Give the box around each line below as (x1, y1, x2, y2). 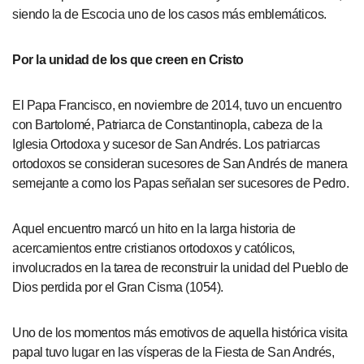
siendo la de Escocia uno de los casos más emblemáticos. (12, 7, 327, 21)
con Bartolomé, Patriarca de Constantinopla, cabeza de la (12, 118, 323, 132)
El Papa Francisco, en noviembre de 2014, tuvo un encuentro (12, 98, 342, 112)
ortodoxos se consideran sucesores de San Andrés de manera (12, 157, 348, 171)
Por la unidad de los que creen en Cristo (12, 53, 244, 67)
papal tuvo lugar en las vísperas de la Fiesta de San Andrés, (12, 345, 335, 359)
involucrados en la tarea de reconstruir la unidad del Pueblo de (12, 261, 349, 275)
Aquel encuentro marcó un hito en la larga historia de (12, 222, 296, 236)
